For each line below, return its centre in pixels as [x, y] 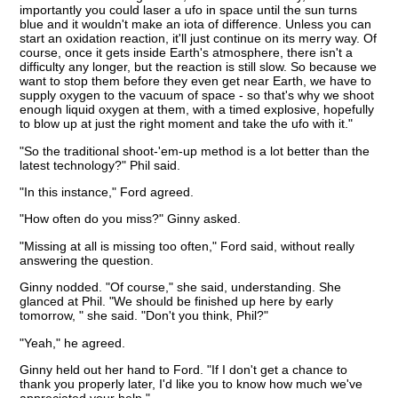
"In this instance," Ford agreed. [107, 192]
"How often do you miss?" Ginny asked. [131, 219]
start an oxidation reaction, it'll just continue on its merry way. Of [199, 39]
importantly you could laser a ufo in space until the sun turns [189, 10]
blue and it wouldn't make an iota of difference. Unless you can [196, 24]
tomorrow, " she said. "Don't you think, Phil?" [144, 316]
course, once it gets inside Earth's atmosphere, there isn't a [187, 53]
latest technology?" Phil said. [100, 165]
